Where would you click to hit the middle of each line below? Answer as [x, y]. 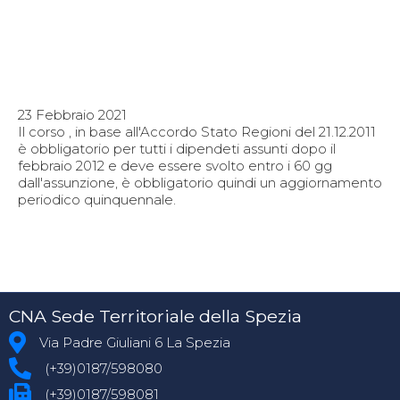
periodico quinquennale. [97, 200]
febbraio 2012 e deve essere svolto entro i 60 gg [175, 166]
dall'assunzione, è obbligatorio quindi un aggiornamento [200, 183]
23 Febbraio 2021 [72, 115]
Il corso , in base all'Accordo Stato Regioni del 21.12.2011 [197, 132]
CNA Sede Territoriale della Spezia [155, 316]
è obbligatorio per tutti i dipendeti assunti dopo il [177, 149]
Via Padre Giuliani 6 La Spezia [135, 342]
